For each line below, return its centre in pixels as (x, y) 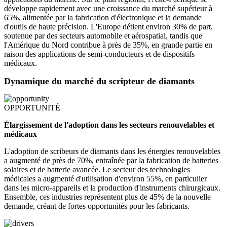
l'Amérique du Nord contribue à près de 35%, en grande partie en (108, 45)
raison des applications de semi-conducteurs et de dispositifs (99, 54)
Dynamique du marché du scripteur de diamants (99, 81)
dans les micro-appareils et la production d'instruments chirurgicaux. (112, 188)
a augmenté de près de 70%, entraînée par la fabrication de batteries (111, 161)
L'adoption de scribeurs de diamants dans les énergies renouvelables (112, 152)
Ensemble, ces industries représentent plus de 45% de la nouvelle (107, 197)
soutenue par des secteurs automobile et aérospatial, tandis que (103, 36)
